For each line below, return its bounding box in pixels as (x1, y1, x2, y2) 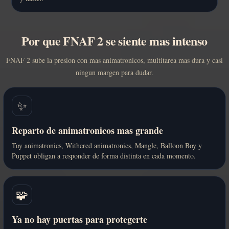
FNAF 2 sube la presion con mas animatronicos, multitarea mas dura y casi (6, 55, 223, 65)
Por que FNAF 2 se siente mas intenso (21, 32, 208, 50)
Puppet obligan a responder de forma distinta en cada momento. (12, 151, 196, 161)
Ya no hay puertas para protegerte (12, 213, 147, 226)
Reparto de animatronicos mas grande (12, 124, 163, 138)
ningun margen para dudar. (76, 67, 153, 78)
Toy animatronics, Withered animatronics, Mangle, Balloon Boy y (12, 141, 202, 151)
